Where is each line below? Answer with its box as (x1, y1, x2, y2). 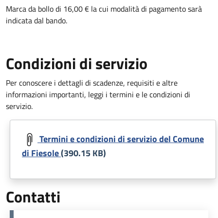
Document (5, 119, 39, 131)
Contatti (6, 184, 60, 208)
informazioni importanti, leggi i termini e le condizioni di (6, 88, 190, 100)
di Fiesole (22, 146, 61, 160)
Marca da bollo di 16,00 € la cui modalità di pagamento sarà (6, 2, 202, 15)
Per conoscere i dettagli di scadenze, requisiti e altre (6, 76, 178, 89)
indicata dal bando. (6, 14, 67, 26)
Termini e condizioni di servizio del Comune (37, 132, 204, 145)
